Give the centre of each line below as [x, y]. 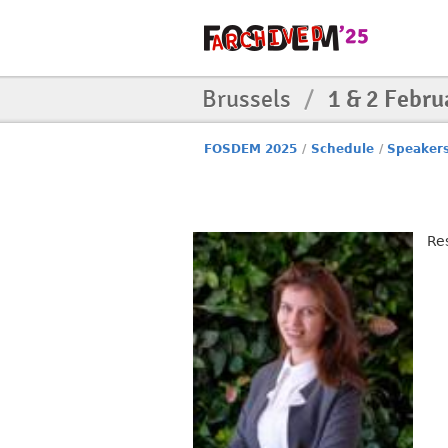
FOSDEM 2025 [251, 149]
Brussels [249, 99]
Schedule [342, 149]
